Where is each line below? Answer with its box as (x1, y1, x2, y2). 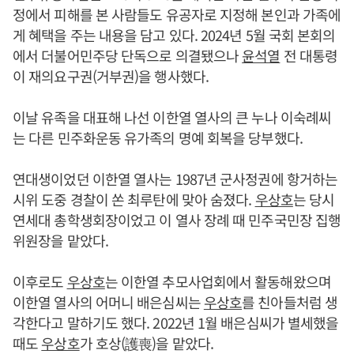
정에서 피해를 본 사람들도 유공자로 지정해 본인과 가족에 (13, 4, 341, 24)
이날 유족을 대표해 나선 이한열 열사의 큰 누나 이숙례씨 (13, 107, 332, 127)
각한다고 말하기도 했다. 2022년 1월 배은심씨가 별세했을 (13, 312, 339, 333)
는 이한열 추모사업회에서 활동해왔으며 (104, 271, 331, 292)
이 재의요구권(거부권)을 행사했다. (13, 66, 209, 86)
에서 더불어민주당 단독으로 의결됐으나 (13, 45, 243, 66)
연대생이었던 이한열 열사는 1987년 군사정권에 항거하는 (13, 168, 338, 189)
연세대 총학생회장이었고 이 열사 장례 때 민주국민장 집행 (13, 209, 341, 230)
